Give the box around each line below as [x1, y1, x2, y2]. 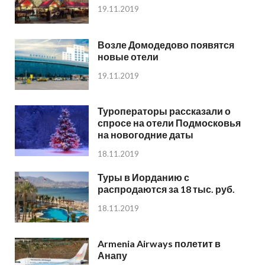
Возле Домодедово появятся [98, 38, 234, 50]
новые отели [98, 50, 159, 62]
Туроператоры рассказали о [98, 105, 231, 117]
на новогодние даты [98, 128, 193, 140]
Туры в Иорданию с [98, 172, 189, 183]
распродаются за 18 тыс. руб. [98, 183, 235, 195]
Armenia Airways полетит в [98, 238, 221, 250]
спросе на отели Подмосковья [98, 117, 241, 128]
